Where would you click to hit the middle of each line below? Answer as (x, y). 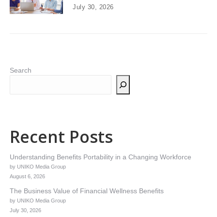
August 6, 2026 (27, 176)
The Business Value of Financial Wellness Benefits (87, 191)
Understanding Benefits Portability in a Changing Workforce (101, 157)
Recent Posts (61, 136)
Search (21, 70)
